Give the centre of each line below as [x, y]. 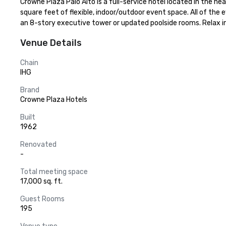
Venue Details [51, 43]
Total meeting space [54, 172]
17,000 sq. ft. [41, 181]
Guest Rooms [42, 199]
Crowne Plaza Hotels [54, 100]
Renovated [38, 145]
